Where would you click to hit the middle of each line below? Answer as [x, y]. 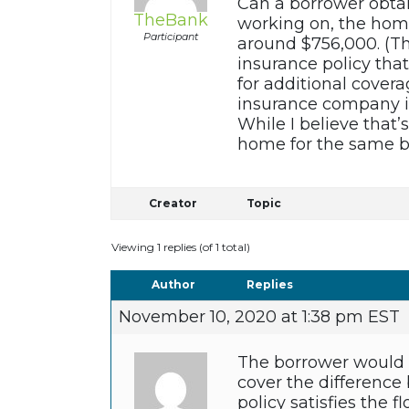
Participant [171, 37]
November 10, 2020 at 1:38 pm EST [259, 317]
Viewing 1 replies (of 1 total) [180, 247]
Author [173, 285]
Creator [173, 204]
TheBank [171, 21]
